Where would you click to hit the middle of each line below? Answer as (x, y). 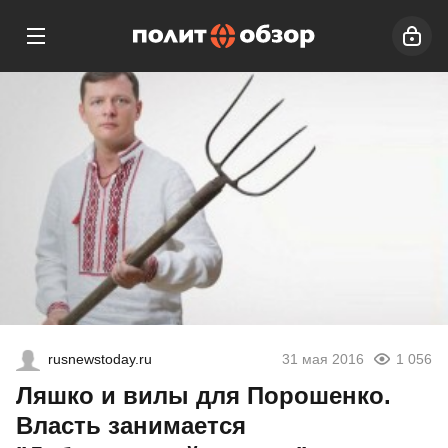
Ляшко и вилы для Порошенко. (203, 396)
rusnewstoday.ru (100, 359)
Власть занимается (131, 426)
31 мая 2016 (323, 359)
